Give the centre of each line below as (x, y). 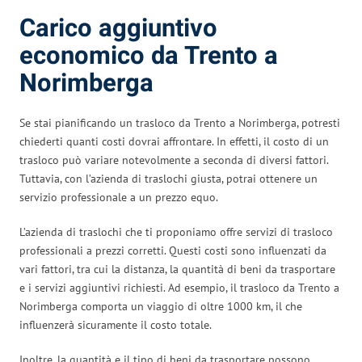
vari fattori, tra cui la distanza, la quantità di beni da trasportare (177, 269)
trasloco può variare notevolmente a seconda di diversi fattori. (174, 160)
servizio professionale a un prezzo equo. (119, 197)
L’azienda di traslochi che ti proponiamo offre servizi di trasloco (176, 232)
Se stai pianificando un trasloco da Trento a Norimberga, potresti (180, 122)
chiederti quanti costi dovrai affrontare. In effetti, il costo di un (174, 141)
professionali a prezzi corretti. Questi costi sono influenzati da (173, 250)
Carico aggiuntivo (118, 28)
